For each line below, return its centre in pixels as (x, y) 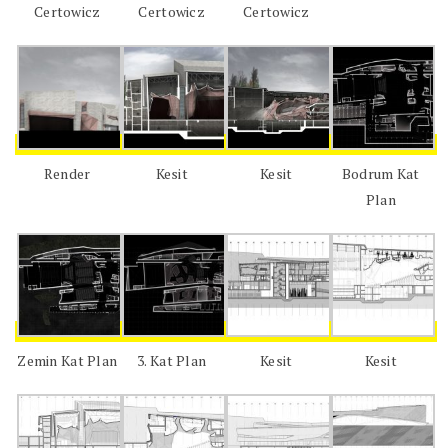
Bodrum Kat (380, 173)
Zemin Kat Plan (67, 361)
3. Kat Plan (172, 361)
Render (67, 173)
